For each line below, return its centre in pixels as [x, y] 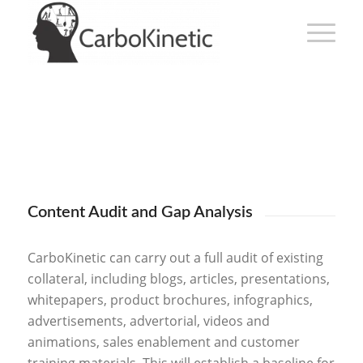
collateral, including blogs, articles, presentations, [178, 278]
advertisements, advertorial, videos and [148, 320]
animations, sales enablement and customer [163, 342]
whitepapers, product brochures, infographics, [170, 299]
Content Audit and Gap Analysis [140, 212]
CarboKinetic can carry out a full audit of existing [175, 257]
